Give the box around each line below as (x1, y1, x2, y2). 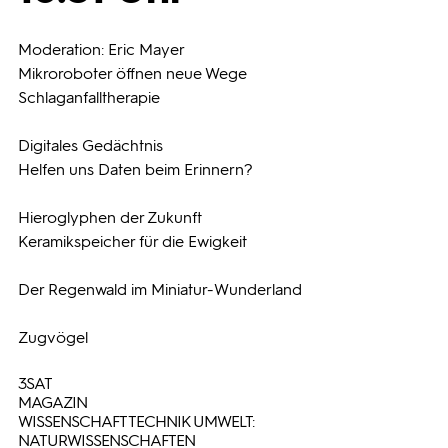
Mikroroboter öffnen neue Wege (18, 64, 247, 83)
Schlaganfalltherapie (18, 88, 160, 107)
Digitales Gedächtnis (18, 136, 163, 155)
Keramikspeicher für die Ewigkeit (18, 232, 247, 251)
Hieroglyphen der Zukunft (18, 208, 202, 227)
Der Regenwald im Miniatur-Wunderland (18, 280, 302, 299)
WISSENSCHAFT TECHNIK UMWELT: (18, 412, 254, 431)
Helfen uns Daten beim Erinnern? (18, 160, 253, 179)
